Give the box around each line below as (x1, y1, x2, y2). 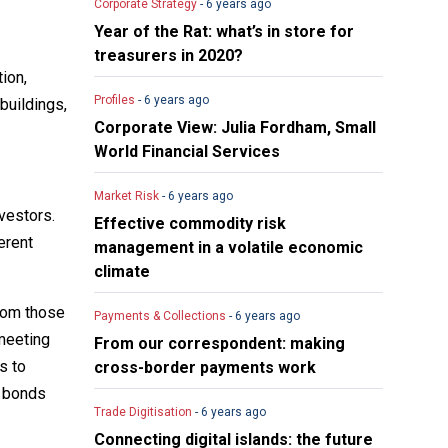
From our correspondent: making (94, 333, 346, 353)
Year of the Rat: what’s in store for (94, 21, 355, 41)
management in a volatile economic (94, 237, 364, 257)
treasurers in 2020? (94, 45, 244, 65)
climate (94, 261, 151, 281)
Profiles (94, 92, 139, 107)
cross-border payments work (94, 357, 317, 377)
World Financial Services (94, 141, 281, 161)
